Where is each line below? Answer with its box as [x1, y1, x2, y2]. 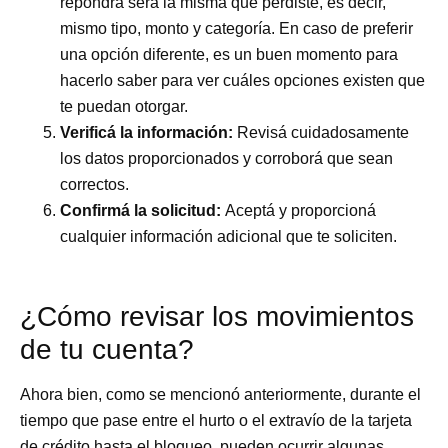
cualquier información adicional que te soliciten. [60, 227, 398, 245]
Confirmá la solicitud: [60, 201, 226, 219]
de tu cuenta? [20, 333, 195, 365]
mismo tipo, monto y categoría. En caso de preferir [60, 19, 414, 37]
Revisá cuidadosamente [233, 123, 410, 141]
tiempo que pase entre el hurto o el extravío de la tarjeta [20, 411, 413, 429]
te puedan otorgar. [60, 97, 193, 115]
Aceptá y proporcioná [225, 201, 377, 219]
